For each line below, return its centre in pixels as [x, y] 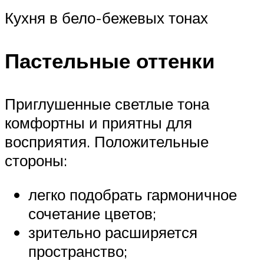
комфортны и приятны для [98, 123]
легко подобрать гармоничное [133, 194]
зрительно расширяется [113, 232]
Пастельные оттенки [110, 61]
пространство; [78, 251]
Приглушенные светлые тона [107, 104]
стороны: [36, 161]
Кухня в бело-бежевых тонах [106, 17]
